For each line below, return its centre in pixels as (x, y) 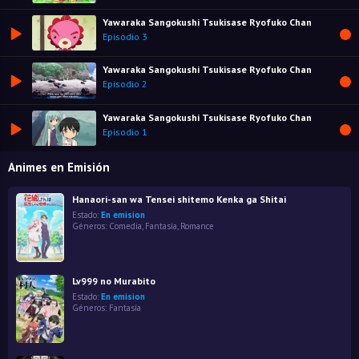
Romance (197, 226)
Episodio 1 (125, 131)
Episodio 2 (125, 84)
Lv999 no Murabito (114, 280)
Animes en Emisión (59, 167)
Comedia (125, 226)
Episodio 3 (125, 36)
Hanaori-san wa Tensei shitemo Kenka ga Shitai (179, 200)
